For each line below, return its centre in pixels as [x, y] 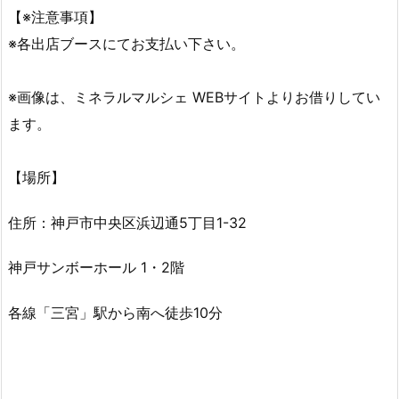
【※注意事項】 [55, 16]
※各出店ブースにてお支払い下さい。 [126, 43]
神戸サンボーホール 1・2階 [96, 268]
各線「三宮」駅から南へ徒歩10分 [115, 313]
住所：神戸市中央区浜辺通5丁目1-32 [127, 222]
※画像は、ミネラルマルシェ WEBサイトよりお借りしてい [194, 97]
